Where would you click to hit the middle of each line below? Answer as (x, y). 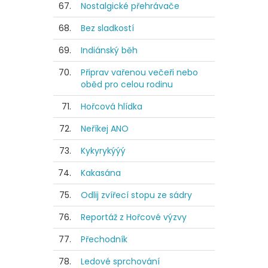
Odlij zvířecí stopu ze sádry (136, 195)
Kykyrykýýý (103, 151)
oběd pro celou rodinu (127, 85)
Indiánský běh (109, 51)
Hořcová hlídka (112, 107)
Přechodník (104, 240)
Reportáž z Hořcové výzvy (134, 217)
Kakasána (101, 173)
